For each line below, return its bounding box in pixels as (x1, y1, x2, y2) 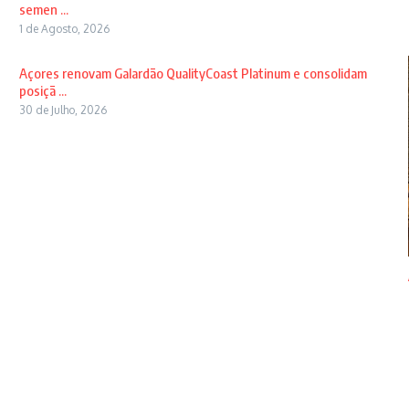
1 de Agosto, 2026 (18, 22, 110, 36)
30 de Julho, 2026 (18, 103, 107, 117)
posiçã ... (18, 82, 67, 99)
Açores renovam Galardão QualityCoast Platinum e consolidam (18, 65, 367, 81)
